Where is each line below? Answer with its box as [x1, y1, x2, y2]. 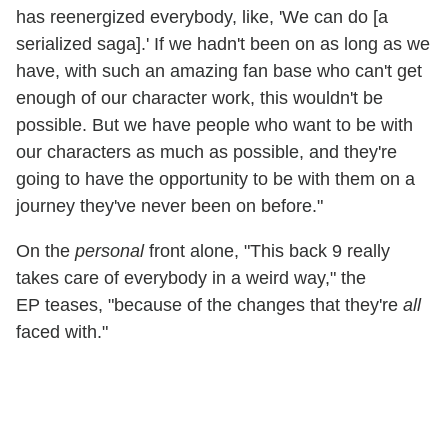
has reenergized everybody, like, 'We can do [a [16, 7, 388, 28]
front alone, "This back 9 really [144, 241, 390, 262]
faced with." [16, 322, 108, 343]
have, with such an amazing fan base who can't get [16, 61, 422, 82]
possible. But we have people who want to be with [16, 115, 413, 136]
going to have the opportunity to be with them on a [16, 169, 415, 190]
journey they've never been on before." [16, 196, 323, 217]
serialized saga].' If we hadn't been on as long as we [16, 34, 430, 55]
